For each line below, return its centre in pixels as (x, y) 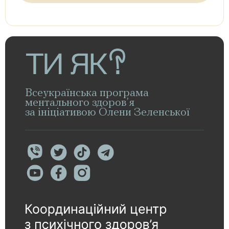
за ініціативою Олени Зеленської (107, 113)
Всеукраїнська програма (87, 93)
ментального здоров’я (80, 103)
